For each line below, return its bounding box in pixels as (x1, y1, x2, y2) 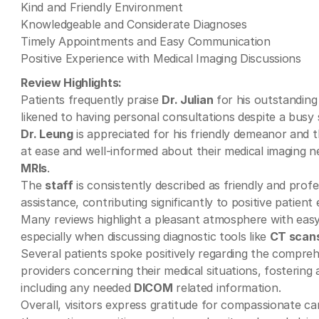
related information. (172, 281, 281, 295)
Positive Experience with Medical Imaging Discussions (21, 51, 301, 66)
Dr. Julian (162, 93, 214, 107)
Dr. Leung (21, 127, 73, 141)
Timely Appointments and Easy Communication (21, 34, 271, 48)
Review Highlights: (21, 75, 122, 90)
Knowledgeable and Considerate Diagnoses (21, 17, 247, 31)
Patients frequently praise (21, 93, 162, 107)
